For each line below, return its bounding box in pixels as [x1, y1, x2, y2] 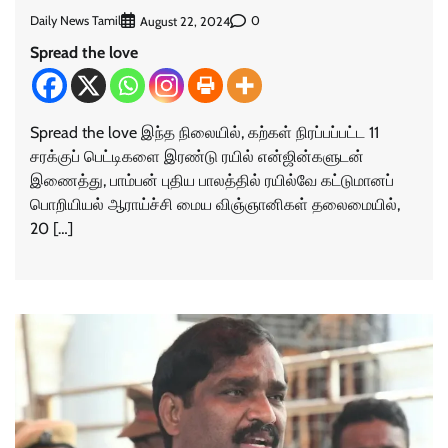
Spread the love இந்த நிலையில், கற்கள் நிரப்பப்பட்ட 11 [30, 122, 379, 142]
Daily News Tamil [30, 13, 121, 29]
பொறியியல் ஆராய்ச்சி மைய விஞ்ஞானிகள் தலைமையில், [30, 194, 400, 214]
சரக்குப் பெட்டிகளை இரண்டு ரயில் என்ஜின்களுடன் [30, 146, 364, 166]
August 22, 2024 [140, 13, 230, 29]
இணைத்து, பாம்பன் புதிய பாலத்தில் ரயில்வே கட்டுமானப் [30, 170, 394, 190]
